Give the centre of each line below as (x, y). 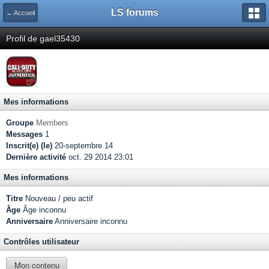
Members (52, 123)
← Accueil (20, 13)
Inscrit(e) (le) (29, 146)
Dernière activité (36, 157)
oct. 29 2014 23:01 (100, 157)
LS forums (134, 12)
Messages (24, 134)
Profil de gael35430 (43, 38)
